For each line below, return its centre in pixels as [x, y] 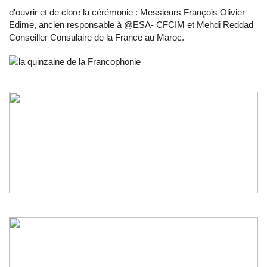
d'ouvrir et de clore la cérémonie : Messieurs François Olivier [127, 12]
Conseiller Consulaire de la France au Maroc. [97, 37]
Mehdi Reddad [225, 25]
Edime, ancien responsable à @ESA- [83, 25]
